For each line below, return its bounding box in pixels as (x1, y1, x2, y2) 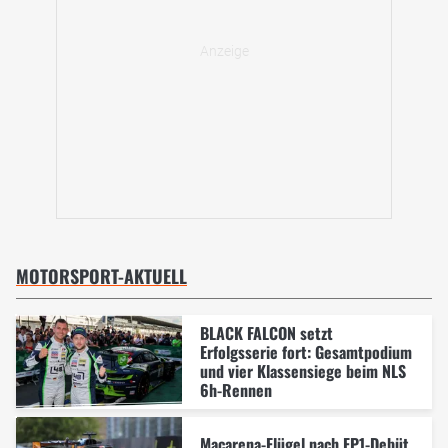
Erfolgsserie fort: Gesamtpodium (199, 339, 412, 364)
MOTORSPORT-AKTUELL (16, 263, 187, 290)
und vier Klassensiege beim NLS (199, 358, 406, 383)
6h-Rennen (199, 377, 272, 402)
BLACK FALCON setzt (199, 320, 333, 345)
